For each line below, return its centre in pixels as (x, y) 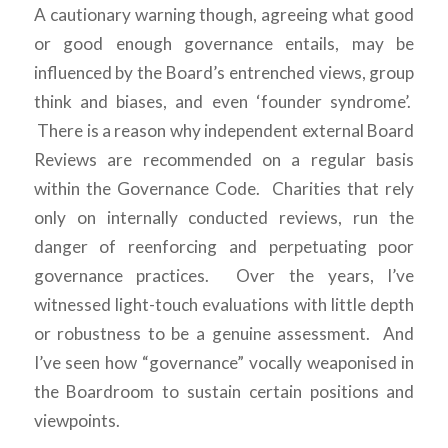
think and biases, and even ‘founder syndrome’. (224, 101)
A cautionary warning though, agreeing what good (224, 14)
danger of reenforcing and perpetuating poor (224, 246)
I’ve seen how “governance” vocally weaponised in (224, 362)
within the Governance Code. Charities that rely (224, 188)
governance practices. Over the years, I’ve (224, 275)
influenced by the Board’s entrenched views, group (224, 72)
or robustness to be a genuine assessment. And (224, 333)
